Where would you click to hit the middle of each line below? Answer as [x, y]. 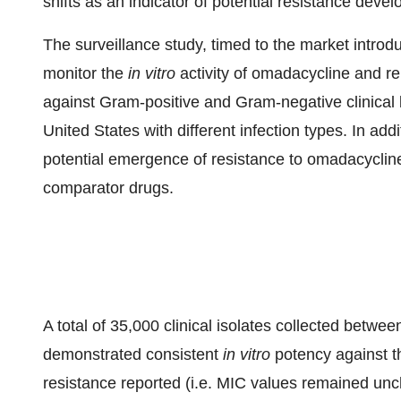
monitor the [85, 73]
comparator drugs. [108, 188]
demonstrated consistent [133, 354]
